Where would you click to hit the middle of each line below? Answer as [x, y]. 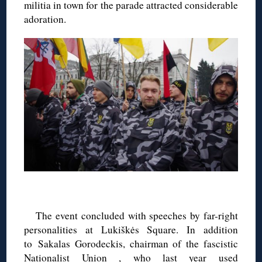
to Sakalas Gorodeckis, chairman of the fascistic [131, 244]
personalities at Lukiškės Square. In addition [131, 230]
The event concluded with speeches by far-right [137, 216]
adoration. [45, 19]
